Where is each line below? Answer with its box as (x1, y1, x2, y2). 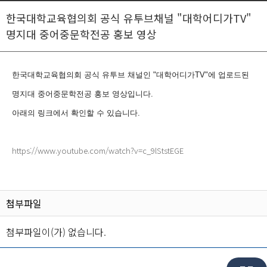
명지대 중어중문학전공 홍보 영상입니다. (12, 89, 153, 98)
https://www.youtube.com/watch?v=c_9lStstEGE (12, 145, 184, 156)
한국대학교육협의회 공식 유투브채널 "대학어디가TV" (6, 10, 252, 26)
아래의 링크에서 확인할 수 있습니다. (12, 108, 142, 117)
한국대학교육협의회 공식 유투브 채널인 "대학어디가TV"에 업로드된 (12, 70, 249, 79)
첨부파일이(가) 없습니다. (6, 225, 106, 239)
